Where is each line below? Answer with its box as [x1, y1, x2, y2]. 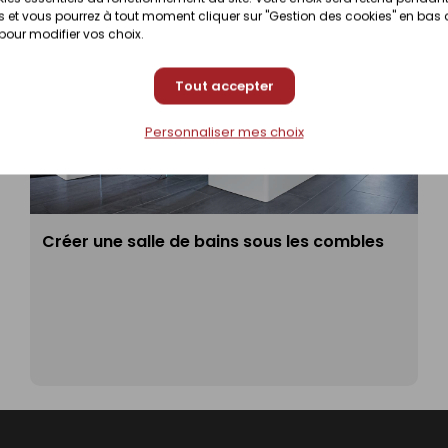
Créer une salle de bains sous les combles [42, 230, 384, 254]
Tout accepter [174, 76, 274, 96]
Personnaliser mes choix [144, 122, 304, 142]
